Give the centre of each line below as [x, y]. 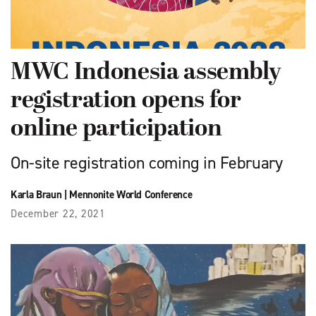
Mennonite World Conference [131, 194]
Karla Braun [36, 194]
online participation [116, 129]
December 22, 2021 [58, 213]
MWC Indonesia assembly [146, 73]
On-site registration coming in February [147, 163]
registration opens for [126, 101]
